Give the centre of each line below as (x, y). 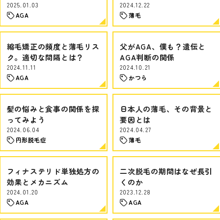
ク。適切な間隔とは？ (45, 57)
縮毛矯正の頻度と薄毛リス (53, 46)
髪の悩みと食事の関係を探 (53, 109)
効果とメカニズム (38, 182)
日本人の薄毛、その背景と (166, 109)
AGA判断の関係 (147, 57)
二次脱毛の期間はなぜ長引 (166, 171)
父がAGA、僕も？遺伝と (163, 46)
